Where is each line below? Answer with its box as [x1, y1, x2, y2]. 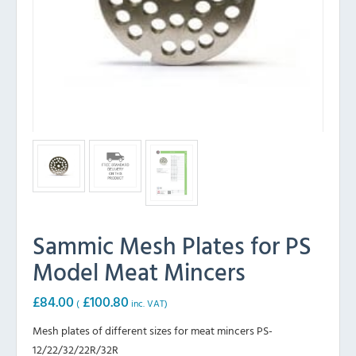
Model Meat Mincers [33, 253, 246, 290]
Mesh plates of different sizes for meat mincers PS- [33, 322, 273, 339]
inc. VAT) [129, 296, 168, 311]
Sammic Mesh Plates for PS [33, 227, 311, 264]
